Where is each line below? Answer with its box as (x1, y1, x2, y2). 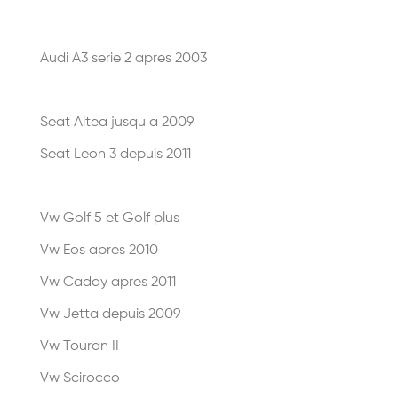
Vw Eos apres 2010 (40, 243, 158, 258)
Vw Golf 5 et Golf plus (40, 211, 179, 226)
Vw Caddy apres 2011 (40, 275, 176, 290)
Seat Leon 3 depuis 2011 (40, 147, 191, 162)
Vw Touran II (40, 339, 119, 354)
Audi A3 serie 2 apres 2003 (40, 52, 207, 66)
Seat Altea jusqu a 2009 (40, 115, 194, 130)
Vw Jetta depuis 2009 (40, 307, 180, 322)
